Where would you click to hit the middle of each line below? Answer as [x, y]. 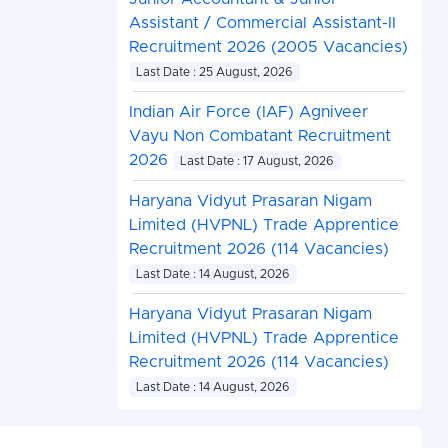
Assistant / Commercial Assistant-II [262, 23]
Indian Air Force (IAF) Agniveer [248, 112]
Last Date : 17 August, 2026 [257, 161]
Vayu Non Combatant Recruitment [259, 136]
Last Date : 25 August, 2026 [214, 72]
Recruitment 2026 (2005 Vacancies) [268, 47]
